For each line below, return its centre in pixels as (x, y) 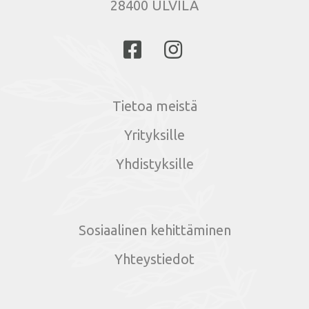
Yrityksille (154, 135)
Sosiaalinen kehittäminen (154, 230)
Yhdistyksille (154, 164)
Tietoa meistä (154, 106)
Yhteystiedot (154, 259)
